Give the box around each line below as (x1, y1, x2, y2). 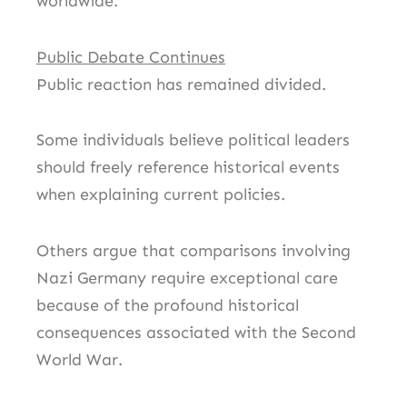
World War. (36, 349, 123, 370)
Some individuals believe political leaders (36, 130, 350, 151)
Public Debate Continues (36, 46, 225, 67)
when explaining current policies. (36, 184, 285, 205)
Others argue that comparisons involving (36, 240, 351, 261)
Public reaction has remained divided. (36, 74, 326, 94)
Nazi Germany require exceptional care (36, 267, 338, 288)
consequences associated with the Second (36, 322, 356, 342)
